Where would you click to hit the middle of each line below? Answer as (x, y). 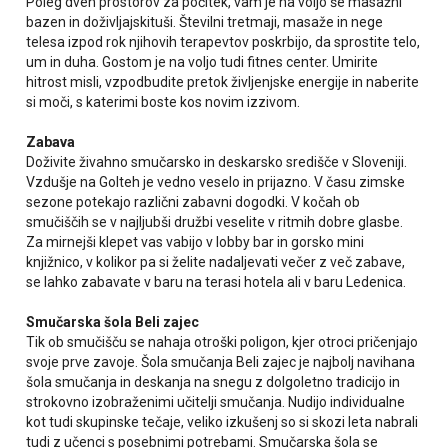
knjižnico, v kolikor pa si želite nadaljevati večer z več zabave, (216, 262)
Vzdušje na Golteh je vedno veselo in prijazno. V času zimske (216, 182)
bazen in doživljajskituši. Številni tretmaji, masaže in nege (205, 22)
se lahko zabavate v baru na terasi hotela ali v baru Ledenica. (216, 282)
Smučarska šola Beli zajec (113, 322)
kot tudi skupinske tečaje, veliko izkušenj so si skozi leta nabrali (222, 422)
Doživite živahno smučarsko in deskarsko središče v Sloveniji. (217, 162)
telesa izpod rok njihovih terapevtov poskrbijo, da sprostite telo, (223, 42)
